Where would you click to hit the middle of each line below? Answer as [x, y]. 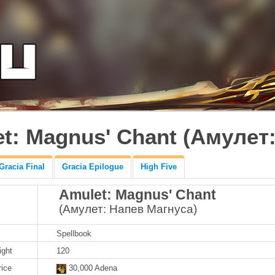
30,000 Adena [92, 268]
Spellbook [74, 234]
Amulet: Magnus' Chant [137, 195]
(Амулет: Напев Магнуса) [128, 209]
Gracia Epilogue [93, 167]
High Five [159, 167]
